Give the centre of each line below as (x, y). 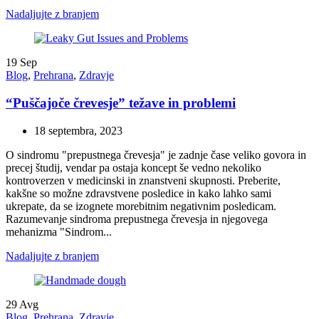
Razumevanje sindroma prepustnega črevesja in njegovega (137, 219)
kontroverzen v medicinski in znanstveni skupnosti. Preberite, (143, 180)
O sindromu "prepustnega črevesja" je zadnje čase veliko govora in (156, 155)
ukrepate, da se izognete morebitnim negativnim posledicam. (141, 206)
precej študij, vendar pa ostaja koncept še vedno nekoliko (134, 167)
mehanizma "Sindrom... (59, 231)
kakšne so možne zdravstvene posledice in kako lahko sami (138, 193)
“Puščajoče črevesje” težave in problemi (121, 103)
